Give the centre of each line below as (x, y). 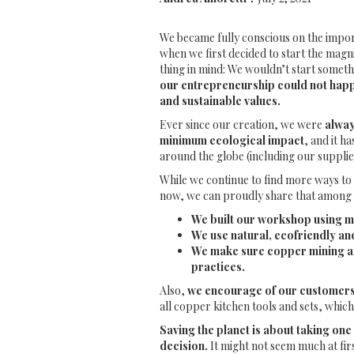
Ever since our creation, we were (241, 124)
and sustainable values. (222, 101)
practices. (218, 267)
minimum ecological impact (232, 140)
